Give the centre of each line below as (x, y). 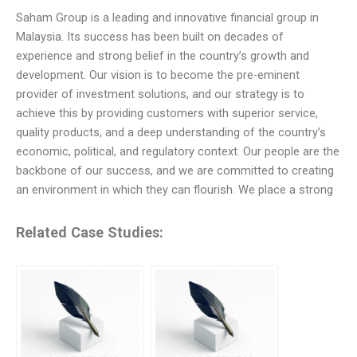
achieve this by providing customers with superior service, (167, 113)
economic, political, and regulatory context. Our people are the (178, 151)
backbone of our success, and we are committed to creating (175, 171)
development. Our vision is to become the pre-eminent (158, 75)
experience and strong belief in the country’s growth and (163, 56)
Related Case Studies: (90, 233)
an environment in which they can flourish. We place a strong (175, 190)
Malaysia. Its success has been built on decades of (150, 37)
